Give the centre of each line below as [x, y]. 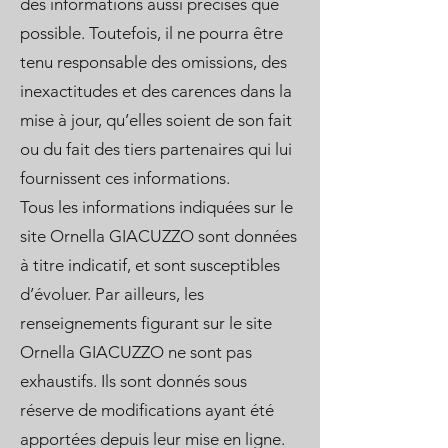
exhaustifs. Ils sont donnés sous [133, 381]
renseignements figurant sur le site [146, 323]
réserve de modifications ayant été [147, 410]
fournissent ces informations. [125, 178]
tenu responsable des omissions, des [153, 62]
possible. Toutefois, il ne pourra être [151, 33]
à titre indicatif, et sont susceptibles [150, 265]
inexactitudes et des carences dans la [156, 91]
